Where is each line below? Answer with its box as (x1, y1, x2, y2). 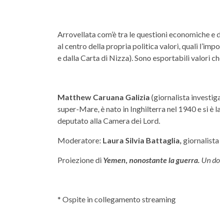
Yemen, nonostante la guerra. (103, 155, 200, 165)
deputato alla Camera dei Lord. (57, 116, 160, 126)
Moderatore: (57, 136, 103, 145)
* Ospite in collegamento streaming (57, 194, 176, 204)
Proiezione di (57, 155, 103, 165)
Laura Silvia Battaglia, (103, 136, 183, 145)
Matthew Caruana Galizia (57, 92, 151, 102)
